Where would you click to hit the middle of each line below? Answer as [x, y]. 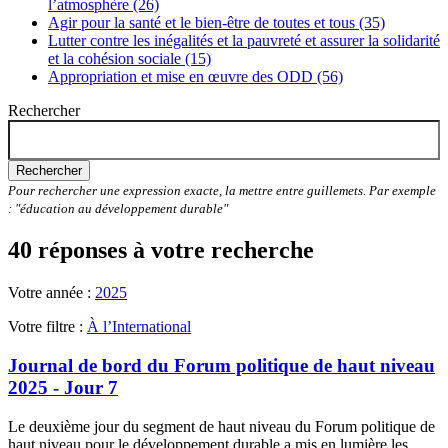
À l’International [139, 327]
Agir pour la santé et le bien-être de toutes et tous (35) [216, 23]
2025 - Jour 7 [63, 387]
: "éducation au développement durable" [118, 209]
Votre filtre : [47, 327]
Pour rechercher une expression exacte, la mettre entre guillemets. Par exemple [222, 191]
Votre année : [51, 293]
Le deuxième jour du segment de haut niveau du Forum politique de [221, 426]
